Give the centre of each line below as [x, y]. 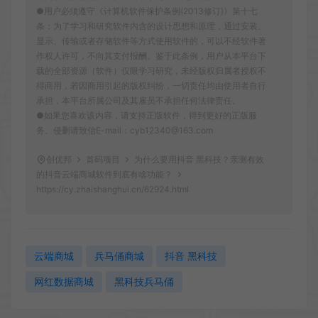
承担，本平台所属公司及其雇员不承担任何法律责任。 [138, 100]
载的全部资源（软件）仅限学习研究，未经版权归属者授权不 [151, 70]
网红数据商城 [64, 281]
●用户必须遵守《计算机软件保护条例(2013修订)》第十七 [147, 11]
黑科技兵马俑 [144, 281]
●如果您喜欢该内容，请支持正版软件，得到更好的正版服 [147, 115]
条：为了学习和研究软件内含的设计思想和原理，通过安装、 [151, 26]
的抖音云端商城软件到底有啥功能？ [105, 174]
